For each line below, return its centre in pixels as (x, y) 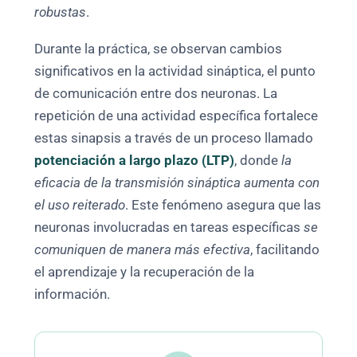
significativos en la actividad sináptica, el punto (175, 72)
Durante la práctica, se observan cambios (159, 49)
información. (73, 295)
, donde (258, 161)
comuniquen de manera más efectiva (143, 250)
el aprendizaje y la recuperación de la (145, 273)
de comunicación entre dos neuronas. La (156, 94)
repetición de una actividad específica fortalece (177, 116)
